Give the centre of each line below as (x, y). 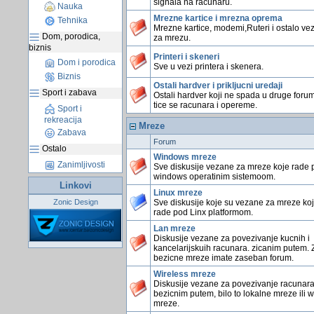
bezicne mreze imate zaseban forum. (223, 258)
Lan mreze (174, 228)
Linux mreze (178, 193)
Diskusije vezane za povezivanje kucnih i (231, 238)
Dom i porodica (86, 63)
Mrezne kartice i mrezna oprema (218, 18)
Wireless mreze (184, 274)
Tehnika (71, 21)
